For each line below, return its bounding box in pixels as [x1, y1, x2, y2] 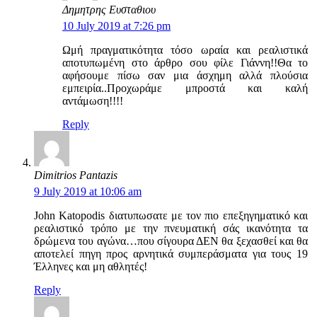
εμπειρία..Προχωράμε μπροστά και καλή [62, 81, 308, 94]
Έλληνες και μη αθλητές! [34, 260, 147, 272]
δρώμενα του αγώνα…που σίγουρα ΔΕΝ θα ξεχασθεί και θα [34, 234, 308, 247]
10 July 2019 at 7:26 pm [62, 19, 171, 32]
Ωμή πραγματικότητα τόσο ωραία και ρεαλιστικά [62, 43, 308, 56]
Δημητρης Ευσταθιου [62, 3, 156, 16]
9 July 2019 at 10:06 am [34, 185, 142, 197]
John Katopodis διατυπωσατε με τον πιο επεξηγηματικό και [34, 209, 308, 221]
